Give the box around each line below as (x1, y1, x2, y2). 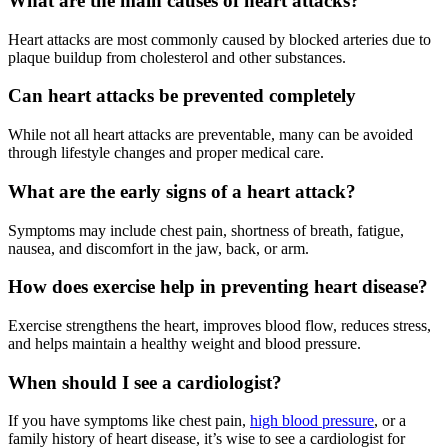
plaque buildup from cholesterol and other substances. (8, 48, 346, 66)
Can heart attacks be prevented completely (8, 85, 356, 107)
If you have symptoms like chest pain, (8, 412, 250, 430)
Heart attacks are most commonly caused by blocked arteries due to (8, 30, 431, 48)
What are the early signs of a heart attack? (8, 180, 356, 202)
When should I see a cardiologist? (8, 371, 282, 393)
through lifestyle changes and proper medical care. (8, 144, 324, 162)
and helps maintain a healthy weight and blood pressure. (8, 335, 361, 353)
